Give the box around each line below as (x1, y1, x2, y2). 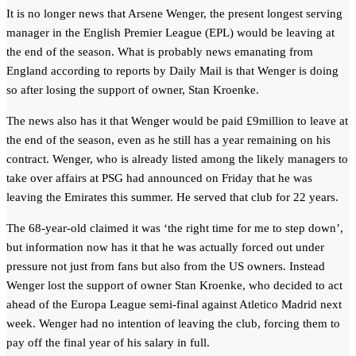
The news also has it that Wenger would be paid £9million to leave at (6, 114, 348, 128)
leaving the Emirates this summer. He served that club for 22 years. (6, 191, 339, 204)
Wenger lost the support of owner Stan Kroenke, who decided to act (6, 279, 342, 292)
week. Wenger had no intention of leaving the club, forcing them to (6, 317, 340, 331)
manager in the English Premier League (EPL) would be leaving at (6, 26, 335, 40)
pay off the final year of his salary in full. (6, 336, 210, 350)
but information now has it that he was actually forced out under (6, 241, 324, 254)
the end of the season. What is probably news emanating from (6, 45, 313, 59)
